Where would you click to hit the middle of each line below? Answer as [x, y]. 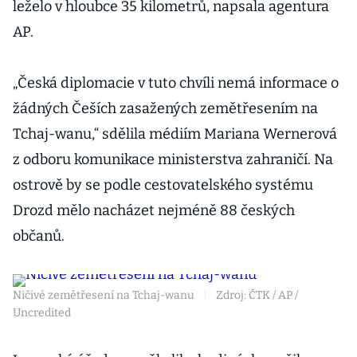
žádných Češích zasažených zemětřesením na [165, 108]
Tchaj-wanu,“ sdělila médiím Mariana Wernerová [175, 134]
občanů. [40, 236]
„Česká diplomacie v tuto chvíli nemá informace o [176, 83]
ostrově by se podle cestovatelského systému [163, 185]
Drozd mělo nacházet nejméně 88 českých [154, 210]
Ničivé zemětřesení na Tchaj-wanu [104, 295]
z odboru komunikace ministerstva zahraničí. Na [173, 159]
